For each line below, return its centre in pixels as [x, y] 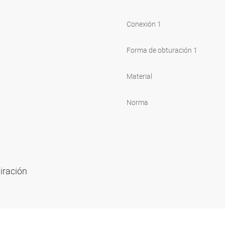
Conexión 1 [144, 24]
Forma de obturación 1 [162, 50]
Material [139, 76]
